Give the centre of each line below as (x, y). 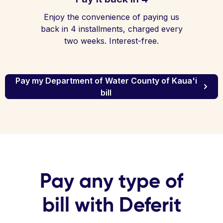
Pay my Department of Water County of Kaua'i (106, 81)
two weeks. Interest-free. (111, 41)
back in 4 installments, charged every (111, 29)
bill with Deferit (111, 205)
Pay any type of (111, 181)
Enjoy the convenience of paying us (111, 17)
